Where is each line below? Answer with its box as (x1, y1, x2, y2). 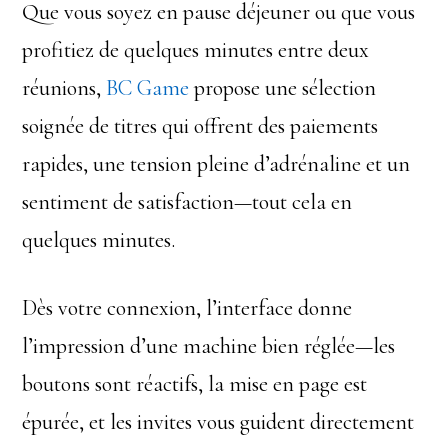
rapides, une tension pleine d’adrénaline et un (22, 151, 411, 177)
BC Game (106, 75, 190, 101)
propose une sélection (189, 75, 377, 101)
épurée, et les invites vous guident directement (22, 409, 415, 435)
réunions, (22, 75, 107, 101)
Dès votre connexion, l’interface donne (22, 295, 353, 321)
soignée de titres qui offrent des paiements (22, 113, 379, 139)
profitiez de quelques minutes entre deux (22, 37, 370, 63)
